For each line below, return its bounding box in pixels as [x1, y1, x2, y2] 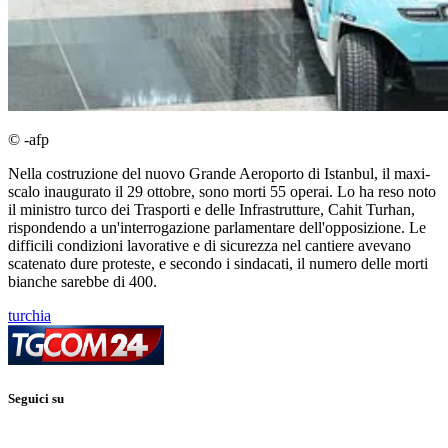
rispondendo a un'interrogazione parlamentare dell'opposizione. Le [8, 219, 426, 237]
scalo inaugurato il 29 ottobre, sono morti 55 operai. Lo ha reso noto [8, 183, 436, 201]
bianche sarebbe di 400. [8, 273, 157, 291]
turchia [8, 307, 51, 325]
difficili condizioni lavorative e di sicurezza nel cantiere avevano [8, 237, 411, 255]
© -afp [8, 131, 49, 149]
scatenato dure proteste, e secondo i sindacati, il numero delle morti [8, 255, 428, 273]
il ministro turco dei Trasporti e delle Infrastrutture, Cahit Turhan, [8, 201, 415, 219]
